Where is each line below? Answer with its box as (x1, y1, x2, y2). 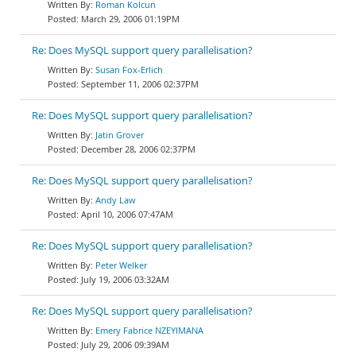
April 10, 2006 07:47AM (81, 208, 173, 220)
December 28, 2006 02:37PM (81, 143, 195, 155)
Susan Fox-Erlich (95, 64, 163, 75)
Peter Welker (95, 259, 147, 271)
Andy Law (95, 194, 136, 206)
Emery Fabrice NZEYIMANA (95, 324, 203, 336)
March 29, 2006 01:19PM (81, 13, 180, 25)
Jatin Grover (95, 129, 144, 141)
